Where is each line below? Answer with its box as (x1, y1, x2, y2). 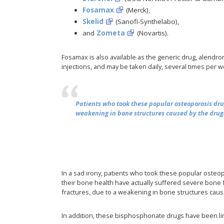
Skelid (82, 16, 103, 26)
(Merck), (123, 5, 150, 14)
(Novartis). (134, 28, 168, 37)
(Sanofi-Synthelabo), (113, 16, 179, 26)
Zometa (96, 28, 125, 37)
